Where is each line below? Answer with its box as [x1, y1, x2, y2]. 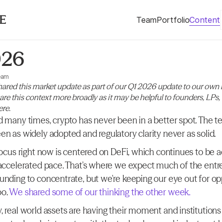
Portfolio [157, 14, 190, 25]
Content [189, 14, 220, 25]
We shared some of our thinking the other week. [7, 186, 191, 198]
